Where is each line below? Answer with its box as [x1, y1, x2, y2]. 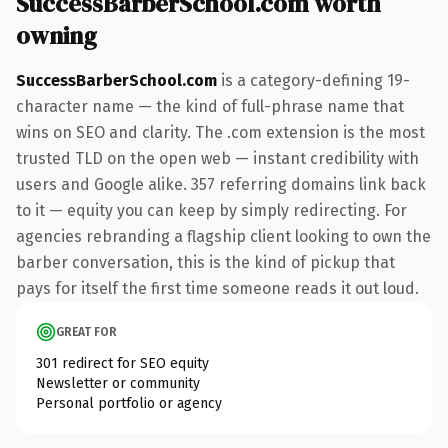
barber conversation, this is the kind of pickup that [16, 252, 395, 272]
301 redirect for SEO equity [36, 354, 209, 372]
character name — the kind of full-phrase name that [16, 96, 404, 116]
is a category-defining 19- [217, 70, 410, 90]
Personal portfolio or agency [36, 394, 222, 412]
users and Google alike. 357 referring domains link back [16, 174, 426, 194]
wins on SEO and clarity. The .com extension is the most [16, 122, 425, 142]
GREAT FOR [56, 324, 117, 339]
